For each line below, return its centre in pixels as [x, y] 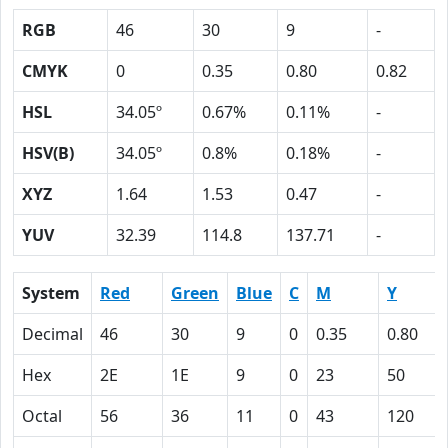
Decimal [52, 334]
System [51, 293]
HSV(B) [48, 153]
